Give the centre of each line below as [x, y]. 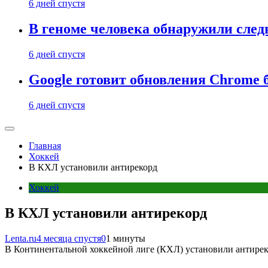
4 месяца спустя [69, 238]
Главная [45, 145]
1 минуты [126, 238]
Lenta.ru [21, 238]
